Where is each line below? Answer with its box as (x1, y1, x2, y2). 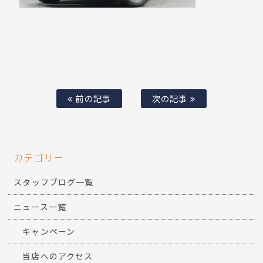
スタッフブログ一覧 (14, 176, 93, 188)
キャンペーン (22, 225, 75, 238)
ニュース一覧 (14, 201, 66, 213)
